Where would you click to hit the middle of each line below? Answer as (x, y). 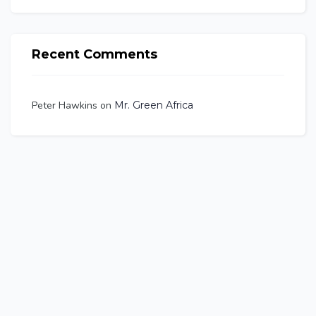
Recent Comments (95, 54)
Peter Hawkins (65, 105)
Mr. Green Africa (154, 105)
